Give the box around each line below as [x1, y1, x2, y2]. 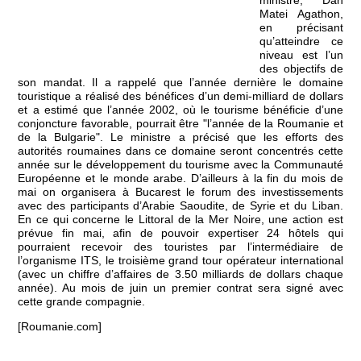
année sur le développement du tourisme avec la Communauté [18, 158, 343, 171]
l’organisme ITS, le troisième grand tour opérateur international [18, 254, 343, 267]
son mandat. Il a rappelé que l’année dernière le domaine [18, 76, 343, 89]
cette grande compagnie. [18, 295, 146, 308]
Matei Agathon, [259, 7, 343, 20]
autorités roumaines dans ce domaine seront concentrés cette [18, 144, 343, 157]
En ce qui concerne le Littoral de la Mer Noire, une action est [18, 213, 343, 226]
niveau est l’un [259, 48, 343, 61]
